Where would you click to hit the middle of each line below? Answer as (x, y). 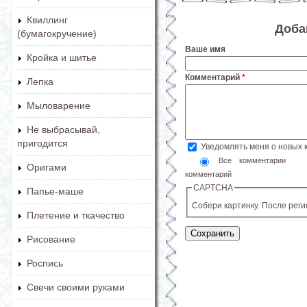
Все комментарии (256, 160)
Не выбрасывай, (63, 130)
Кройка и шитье (62, 58)
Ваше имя (205, 49)
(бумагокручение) (57, 34)
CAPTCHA (213, 187)
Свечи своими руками (76, 287)
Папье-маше (55, 191)
